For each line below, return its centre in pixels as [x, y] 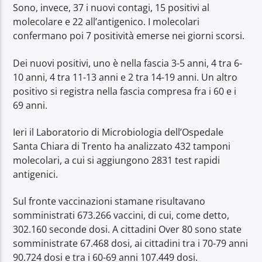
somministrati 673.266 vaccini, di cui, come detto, [121, 216]
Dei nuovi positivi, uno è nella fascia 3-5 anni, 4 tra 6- [128, 63]
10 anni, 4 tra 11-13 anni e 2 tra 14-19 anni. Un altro [125, 77]
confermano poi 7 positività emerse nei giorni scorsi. [129, 36]
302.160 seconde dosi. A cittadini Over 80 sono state [127, 230]
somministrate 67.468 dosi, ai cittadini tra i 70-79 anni [131, 244]
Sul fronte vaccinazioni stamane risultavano [109, 201]
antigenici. [36, 174]
